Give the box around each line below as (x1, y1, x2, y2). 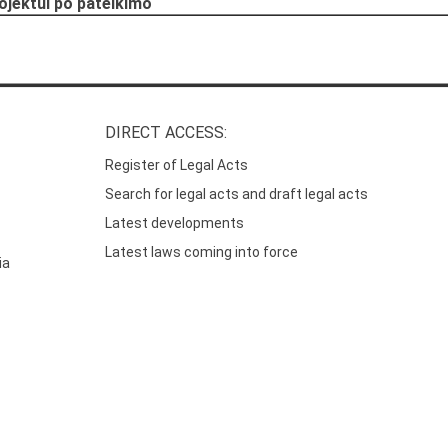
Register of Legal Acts (105, 157, 249, 174)
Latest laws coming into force (105, 244, 299, 261)
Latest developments (105, 215, 245, 232)
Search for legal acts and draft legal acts (105, 186, 369, 203)
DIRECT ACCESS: (105, 123, 228, 143)
